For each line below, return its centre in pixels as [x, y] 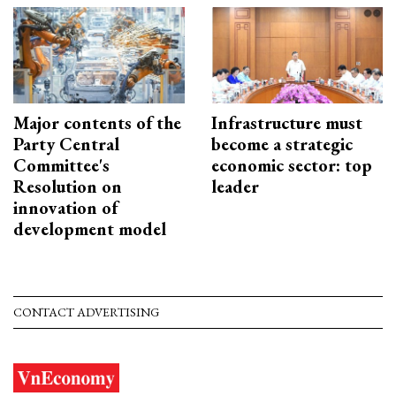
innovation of [65, 208]
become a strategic [282, 145]
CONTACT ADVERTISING [86, 312]
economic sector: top [292, 166]
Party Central [66, 145]
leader [235, 187]
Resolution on [68, 187]
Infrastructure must [287, 123]
